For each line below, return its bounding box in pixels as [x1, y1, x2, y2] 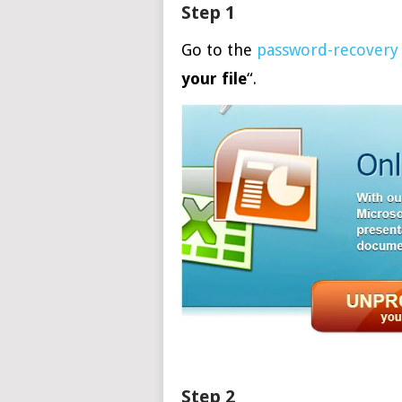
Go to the [181, 40, 257, 59]
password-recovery [257, 40, 398, 59]
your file [181, 69, 247, 88]
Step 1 [181, 2, 235, 23]
